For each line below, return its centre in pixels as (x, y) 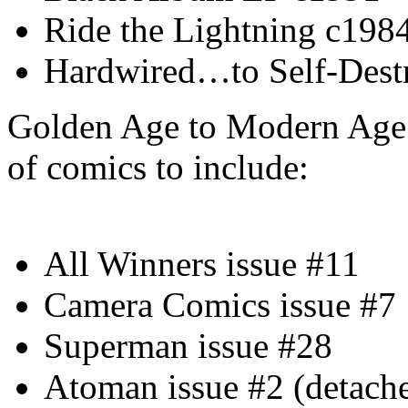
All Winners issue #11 (202, 263)
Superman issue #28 (188, 345)
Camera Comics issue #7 (220, 304)
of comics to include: (158, 167)
